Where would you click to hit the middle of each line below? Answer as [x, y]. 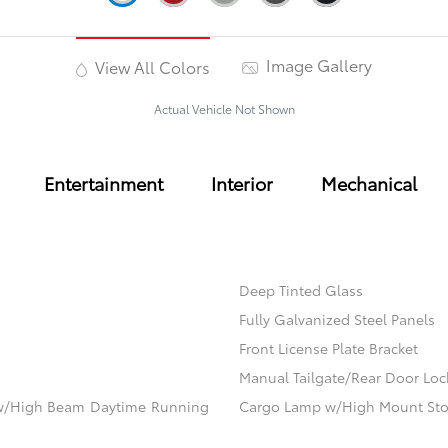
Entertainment [103, 183]
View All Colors [150, 67]
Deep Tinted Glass [300, 290]
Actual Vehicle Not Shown [224, 109]
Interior [241, 183]
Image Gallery [316, 65]
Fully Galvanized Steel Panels [336, 319]
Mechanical [368, 183]
